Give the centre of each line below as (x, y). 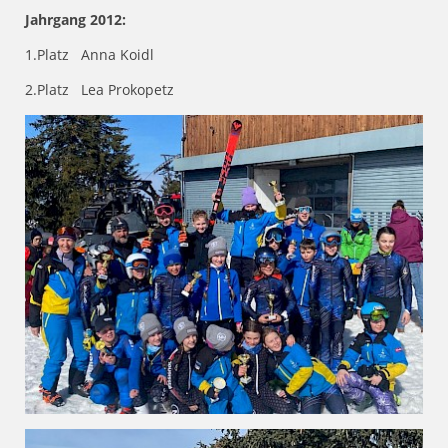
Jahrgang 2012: (75, 20)
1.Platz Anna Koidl (89, 55)
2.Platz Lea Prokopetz (99, 90)
